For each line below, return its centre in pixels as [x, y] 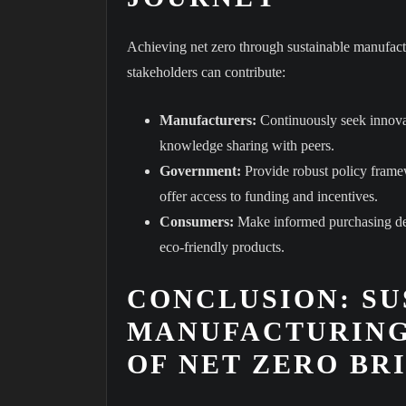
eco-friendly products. [222, 246]
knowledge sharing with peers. [247, 145]
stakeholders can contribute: [206, 72]
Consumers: [197, 221]
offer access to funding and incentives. [269, 196]
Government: [200, 170]
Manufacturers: [208, 120]
